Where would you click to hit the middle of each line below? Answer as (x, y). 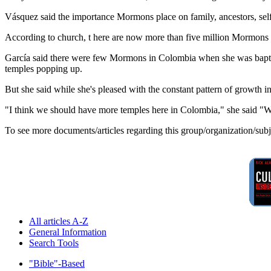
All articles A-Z (59, 221)
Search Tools (54, 243)
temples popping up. (44, 69)
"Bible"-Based (57, 264)
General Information (68, 232)
